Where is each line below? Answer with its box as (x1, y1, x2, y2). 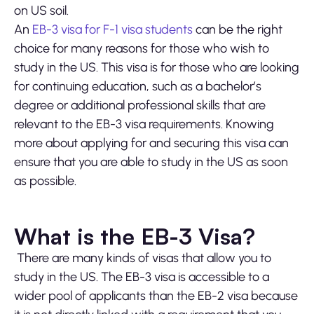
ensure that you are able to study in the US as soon (14, 154, 288, 170)
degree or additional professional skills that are (14, 97, 266, 114)
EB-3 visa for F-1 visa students (32, 22, 193, 38)
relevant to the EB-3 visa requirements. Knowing (14, 116, 274, 132)
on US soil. (14, 3, 69, 19)
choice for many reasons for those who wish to (14, 41, 269, 57)
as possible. (14, 173, 76, 189)
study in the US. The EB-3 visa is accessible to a (14, 269, 269, 285)
